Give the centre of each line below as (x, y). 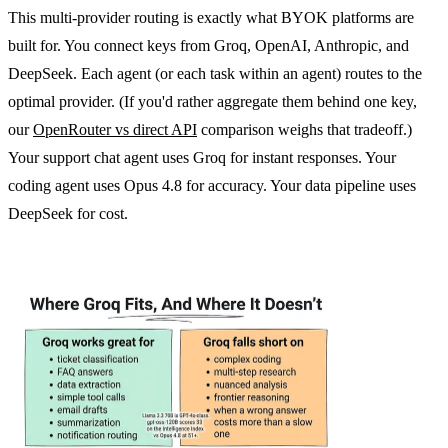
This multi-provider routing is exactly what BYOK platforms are (211, 17)
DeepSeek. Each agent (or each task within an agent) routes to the (215, 73)
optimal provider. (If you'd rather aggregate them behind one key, (212, 101)
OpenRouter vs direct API (115, 129)
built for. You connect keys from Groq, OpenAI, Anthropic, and (208, 45)
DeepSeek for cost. (68, 213)
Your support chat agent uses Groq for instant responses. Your (202, 157)
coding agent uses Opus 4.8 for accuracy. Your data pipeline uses (212, 185)
